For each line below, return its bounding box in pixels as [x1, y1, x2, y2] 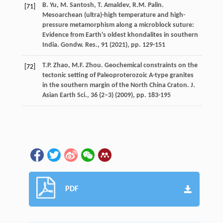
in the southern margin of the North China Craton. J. [42, 81, 195, 89]
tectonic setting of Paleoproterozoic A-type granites [42, 71, 194, 79]
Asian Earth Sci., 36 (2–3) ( [42, 91, 117, 99]
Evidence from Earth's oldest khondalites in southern [42, 31, 198, 39]
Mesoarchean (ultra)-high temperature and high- [42, 11, 185, 19]
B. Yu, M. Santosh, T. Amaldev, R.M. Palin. [42, 1, 164, 9]
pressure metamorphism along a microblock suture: [42, 21, 194, 29]
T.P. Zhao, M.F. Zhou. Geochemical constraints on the [42, 61, 198, 69]
